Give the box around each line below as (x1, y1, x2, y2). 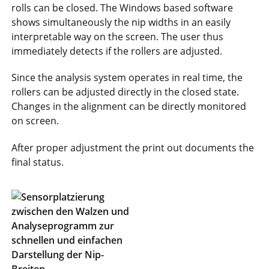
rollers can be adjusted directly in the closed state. (11, 85, 240, 99)
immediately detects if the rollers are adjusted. (11, 44, 223, 58)
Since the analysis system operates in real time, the (11, 71, 243, 85)
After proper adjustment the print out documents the (11, 141, 255, 155)
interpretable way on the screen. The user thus (11, 29, 224, 43)
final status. (11, 156, 64, 169)
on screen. (11, 114, 59, 128)
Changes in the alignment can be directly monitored (11, 100, 247, 113)
